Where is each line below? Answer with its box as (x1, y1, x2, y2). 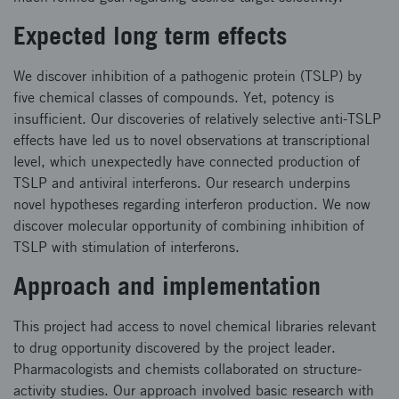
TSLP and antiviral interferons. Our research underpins (13, 175, 350, 191)
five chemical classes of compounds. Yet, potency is (13, 89, 334, 106)
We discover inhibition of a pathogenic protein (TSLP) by (13, 68, 362, 85)
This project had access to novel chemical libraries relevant (13, 318, 376, 335)
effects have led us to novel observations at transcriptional (13, 132, 370, 149)
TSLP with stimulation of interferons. (13, 239, 240, 256)
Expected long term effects (13, 20, 287, 50)
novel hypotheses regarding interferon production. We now (13, 196, 370, 213)
